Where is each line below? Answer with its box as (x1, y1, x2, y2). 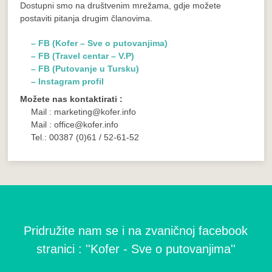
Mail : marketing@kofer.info (31, 106, 137, 117)
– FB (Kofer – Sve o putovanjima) (31, 38, 168, 48)
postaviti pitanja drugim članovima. (20, 13, 153, 23)
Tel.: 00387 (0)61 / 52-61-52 (31, 132, 140, 142)
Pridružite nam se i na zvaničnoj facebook (24, 224, 248, 237)
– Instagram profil (31, 76, 104, 86)
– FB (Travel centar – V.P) (31, 50, 135, 61)
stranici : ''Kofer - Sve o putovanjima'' (36, 242, 236, 256)
